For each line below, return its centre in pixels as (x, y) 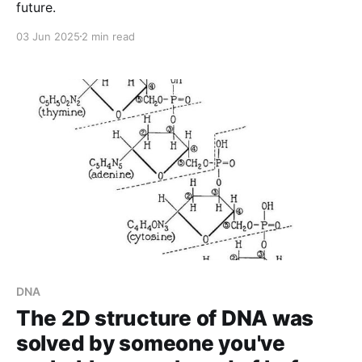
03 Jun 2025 (48, 36)
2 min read (108, 36)
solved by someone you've (151, 343)
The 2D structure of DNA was (165, 318)
